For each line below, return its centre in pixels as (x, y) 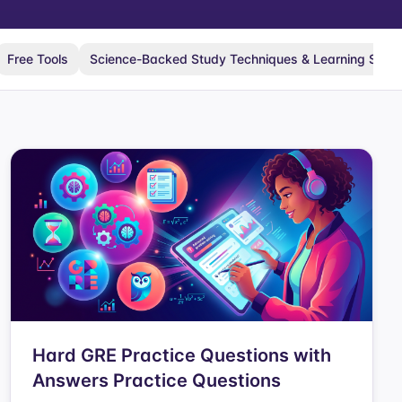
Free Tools (38, 59)
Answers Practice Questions (156, 380)
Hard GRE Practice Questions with (181, 355)
